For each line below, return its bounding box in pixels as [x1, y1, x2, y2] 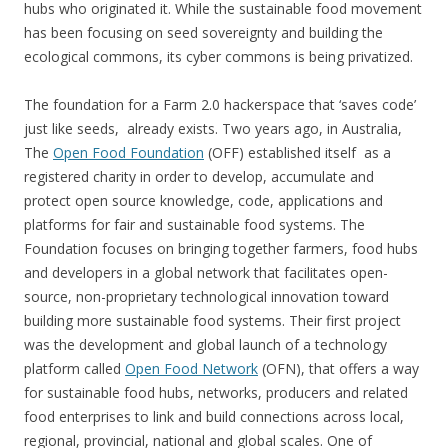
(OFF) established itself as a [204, 143, 391, 162]
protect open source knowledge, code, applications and [24, 191, 383, 210]
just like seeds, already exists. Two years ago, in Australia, [24, 119, 402, 138]
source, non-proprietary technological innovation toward [24, 287, 389, 306]
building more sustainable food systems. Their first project [24, 311, 401, 330]
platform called [24, 359, 125, 378]
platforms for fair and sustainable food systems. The [24, 215, 365, 234]
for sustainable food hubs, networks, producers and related [24, 383, 408, 402]
